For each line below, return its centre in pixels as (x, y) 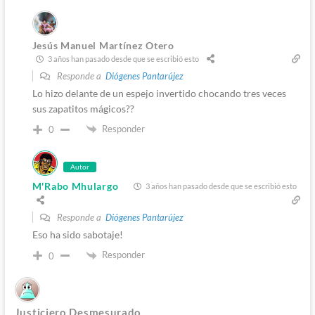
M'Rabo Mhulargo (75, 186)
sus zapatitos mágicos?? (83, 108)
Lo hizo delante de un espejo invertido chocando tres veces (159, 93)
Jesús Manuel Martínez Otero (103, 45)
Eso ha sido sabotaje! (77, 235)
